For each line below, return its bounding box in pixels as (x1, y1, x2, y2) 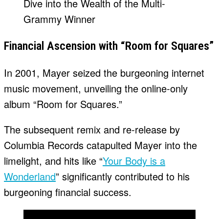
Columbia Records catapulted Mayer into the (4, 138, 197, 153)
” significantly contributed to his (56, 169, 190, 184)
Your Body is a (103, 153, 165, 168)
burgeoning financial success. (4, 185, 131, 199)
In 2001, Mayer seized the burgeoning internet (4, 66, 204, 80)
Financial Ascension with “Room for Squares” (4, 39, 214, 53)
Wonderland (4, 169, 56, 184)
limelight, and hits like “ (4, 153, 103, 168)
